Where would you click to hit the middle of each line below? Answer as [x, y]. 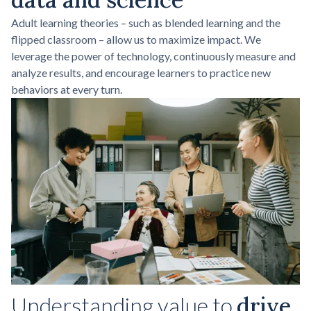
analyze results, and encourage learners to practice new [141, 72]
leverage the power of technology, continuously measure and [153, 56]
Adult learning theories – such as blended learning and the [146, 22]
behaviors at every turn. [67, 89]
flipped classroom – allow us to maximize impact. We [136, 39]
